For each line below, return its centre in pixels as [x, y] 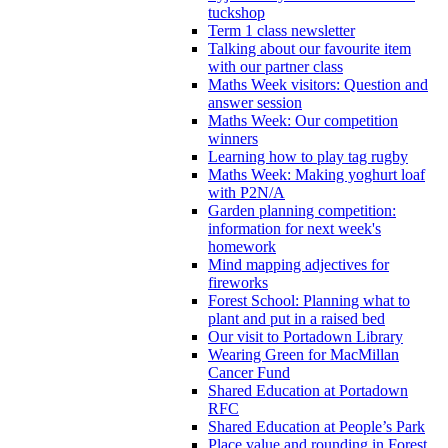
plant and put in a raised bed [296, 318]
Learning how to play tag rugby [308, 156]
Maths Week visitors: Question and [318, 84]
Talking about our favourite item [309, 48]
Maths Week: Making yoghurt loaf [316, 174]
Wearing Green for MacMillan [303, 354]
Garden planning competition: [302, 210]
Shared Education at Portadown [308, 390]
